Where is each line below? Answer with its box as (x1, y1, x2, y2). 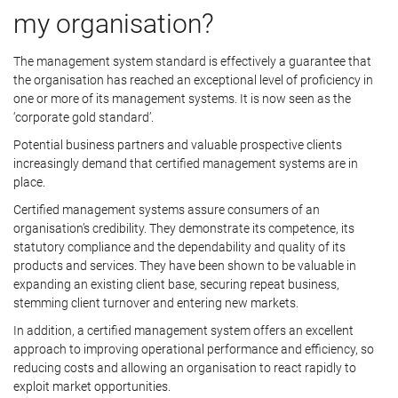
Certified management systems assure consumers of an (13, 203, 320, 217)
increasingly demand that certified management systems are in (13, 156, 358, 171)
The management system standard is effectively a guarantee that (13, 54, 371, 68)
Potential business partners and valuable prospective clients (13, 138, 342, 152)
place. (13, 175, 45, 189)
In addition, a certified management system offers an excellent (13, 323, 354, 338)
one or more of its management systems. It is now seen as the (13, 92, 351, 106)
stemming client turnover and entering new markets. (13, 296, 298, 310)
